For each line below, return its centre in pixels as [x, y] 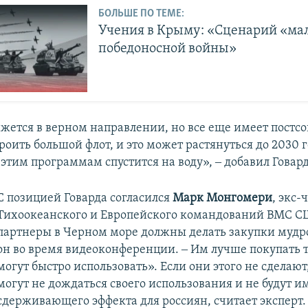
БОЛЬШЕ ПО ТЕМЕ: [142, 13]
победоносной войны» [168, 48]
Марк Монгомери [222, 199]
